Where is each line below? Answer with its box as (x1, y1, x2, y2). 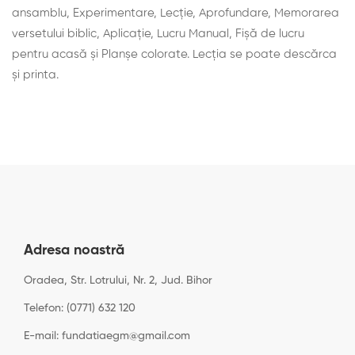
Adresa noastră (24, 243, 124, 258)
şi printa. (12, 69, 59, 81)
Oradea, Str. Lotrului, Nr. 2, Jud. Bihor (24, 275, 212, 286)
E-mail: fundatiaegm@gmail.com (24, 330, 190, 342)
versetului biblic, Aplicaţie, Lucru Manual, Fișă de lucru (12, 28, 304, 40)
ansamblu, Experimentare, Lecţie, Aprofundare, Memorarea (12, 7, 339, 19)
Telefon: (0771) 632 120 (24, 303, 136, 314)
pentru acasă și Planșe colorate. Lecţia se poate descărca (12, 48, 337, 60)
